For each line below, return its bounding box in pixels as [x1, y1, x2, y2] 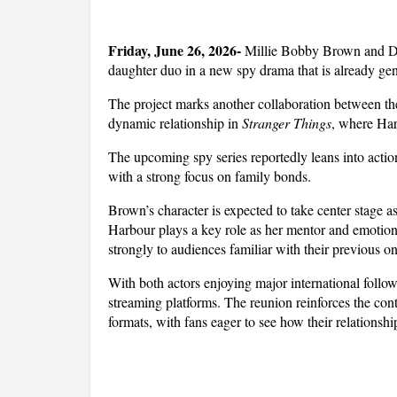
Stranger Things [242, 113, 331, 132]
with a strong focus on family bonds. [108, 167, 315, 185]
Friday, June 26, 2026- [108, 40, 245, 60]
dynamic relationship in [108, 113, 242, 132]
